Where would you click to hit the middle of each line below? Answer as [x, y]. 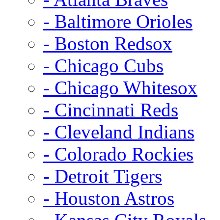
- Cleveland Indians [119, 132]
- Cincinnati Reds [111, 110]
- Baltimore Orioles [118, 21]
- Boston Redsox [108, 43]
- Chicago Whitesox [120, 87]
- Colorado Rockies [118, 154]
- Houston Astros [109, 198]
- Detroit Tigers [103, 176]
